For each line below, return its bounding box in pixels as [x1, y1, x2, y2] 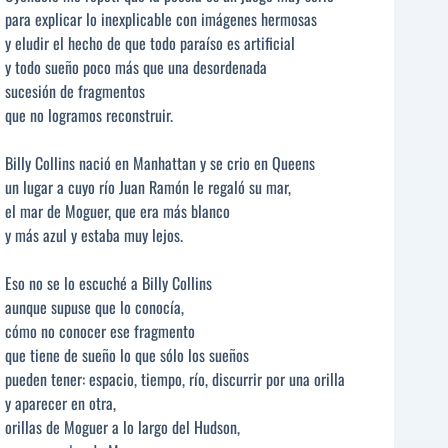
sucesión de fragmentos [5, 78, 145, 103]
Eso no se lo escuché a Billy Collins [5, 270, 212, 295]
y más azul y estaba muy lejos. [5, 222, 183, 247]
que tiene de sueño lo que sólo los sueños [5, 342, 249, 367]
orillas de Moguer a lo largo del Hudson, [5, 414, 240, 439]
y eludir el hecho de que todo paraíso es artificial [5, 30, 295, 55]
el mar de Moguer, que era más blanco [5, 198, 230, 223]
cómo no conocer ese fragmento [5, 318, 195, 343]
